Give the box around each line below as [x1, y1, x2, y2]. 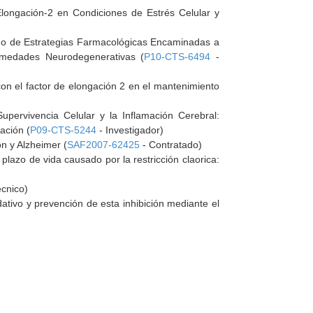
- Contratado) [140, 139, 203, 150]
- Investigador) [96, 124, 164, 136]
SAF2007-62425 [67, 139, 140, 150]
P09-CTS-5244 [30, 124, 97, 136]
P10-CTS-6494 [144, 51, 211, 62]
